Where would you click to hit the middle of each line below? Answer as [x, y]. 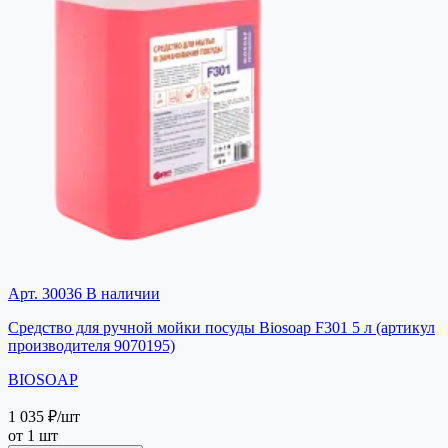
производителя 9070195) [91, 345]
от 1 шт [33, 435]
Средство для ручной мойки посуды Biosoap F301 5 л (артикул [221, 327]
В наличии [121, 293]
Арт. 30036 [45, 293]
